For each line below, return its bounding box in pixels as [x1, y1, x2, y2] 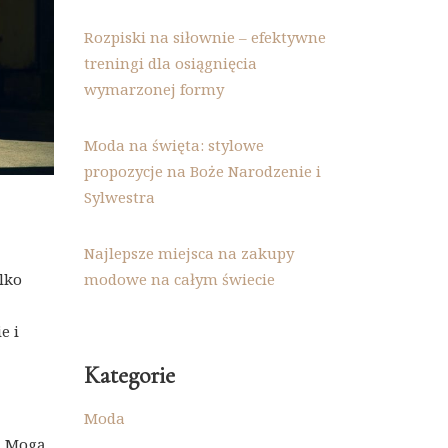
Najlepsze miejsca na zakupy [83, 243, 294, 263]
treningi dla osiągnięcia [83, 53, 257, 73]
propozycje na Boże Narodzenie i [83, 161, 321, 181]
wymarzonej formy [83, 79, 224, 99]
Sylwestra [83, 187, 155, 207]
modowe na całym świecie [83, 269, 275, 289]
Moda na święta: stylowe [83, 135, 264, 155]
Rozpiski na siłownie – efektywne [83, 27, 326, 47]
